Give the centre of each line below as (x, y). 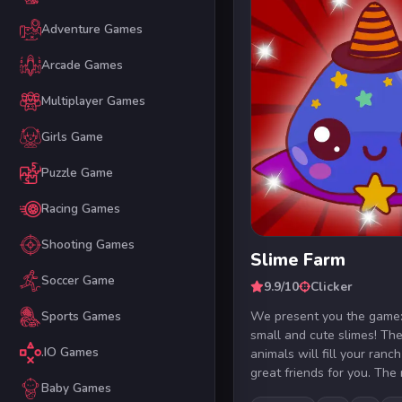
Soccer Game (78, 281)
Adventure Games (92, 30)
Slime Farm (298, 260)
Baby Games (76, 389)
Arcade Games (82, 66)
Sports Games (81, 317)
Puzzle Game (77, 173)
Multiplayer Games (93, 101)
